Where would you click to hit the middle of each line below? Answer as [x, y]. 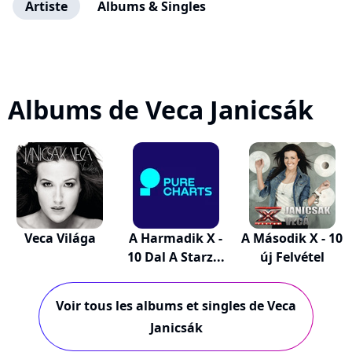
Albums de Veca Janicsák [161, 110]
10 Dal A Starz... [176, 257]
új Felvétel [292, 257]
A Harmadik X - [176, 238]
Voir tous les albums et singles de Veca [176, 306]
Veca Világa [60, 238]
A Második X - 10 [292, 238]
